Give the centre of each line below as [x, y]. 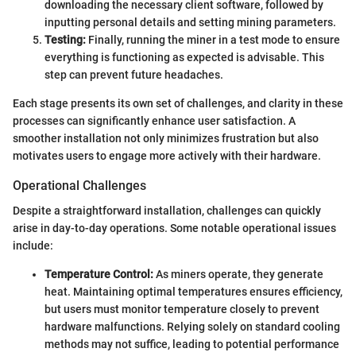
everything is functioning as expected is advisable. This [184, 57]
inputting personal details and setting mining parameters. [190, 22]
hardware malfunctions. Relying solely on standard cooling [192, 326]
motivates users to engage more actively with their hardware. [167, 155]
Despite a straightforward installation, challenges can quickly [167, 210]
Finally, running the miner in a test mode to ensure [213, 39]
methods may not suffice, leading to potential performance [192, 344]
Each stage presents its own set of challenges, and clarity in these [178, 103]
